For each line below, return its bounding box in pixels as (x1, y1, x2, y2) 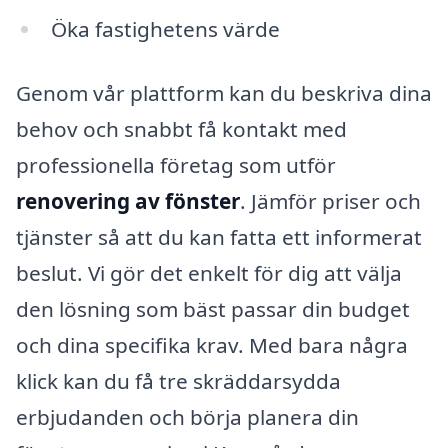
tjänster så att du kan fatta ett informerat (16, 222, 422, 251)
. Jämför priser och (240, 186, 421, 215)
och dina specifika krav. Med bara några (16, 330, 408, 359)
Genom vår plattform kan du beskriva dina (16, 78, 432, 107)
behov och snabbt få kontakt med (16, 114, 347, 143)
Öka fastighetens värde (50, 15, 280, 44)
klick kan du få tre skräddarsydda (16, 366, 341, 395)
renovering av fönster (16, 186, 240, 215)
